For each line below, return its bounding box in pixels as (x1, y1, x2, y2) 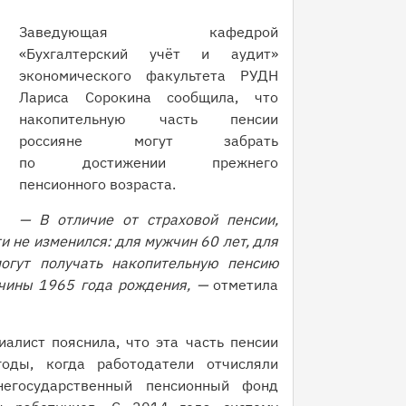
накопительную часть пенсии (19, 110, 278, 128)
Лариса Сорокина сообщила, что (19, 88, 278, 106)
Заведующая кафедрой (19, 23, 278, 41)
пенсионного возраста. (19, 175, 179, 193)
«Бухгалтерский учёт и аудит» (19, 44, 278, 63)
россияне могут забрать (19, 131, 278, 150)
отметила (207, 275, 279, 294)
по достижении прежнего (19, 153, 278, 171)
